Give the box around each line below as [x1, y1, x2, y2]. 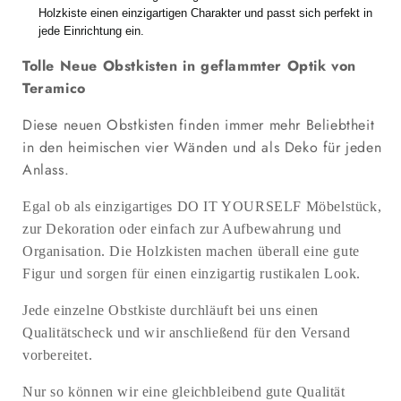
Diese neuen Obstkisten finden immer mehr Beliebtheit [22, 115, 375, 136]
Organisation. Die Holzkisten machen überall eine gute [22, 243, 360, 260]
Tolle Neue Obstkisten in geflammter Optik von [22, 55, 357, 77]
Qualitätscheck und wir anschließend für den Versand [22, 325, 351, 341]
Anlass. [22, 159, 70, 181]
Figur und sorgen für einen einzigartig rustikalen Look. [22, 266, 362, 282]
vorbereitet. [22, 347, 93, 363]
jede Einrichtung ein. [38, 24, 144, 38]
